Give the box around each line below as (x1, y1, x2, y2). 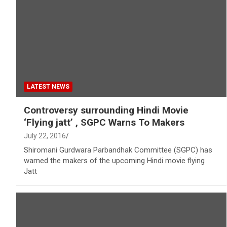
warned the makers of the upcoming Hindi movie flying (24, 156, 205, 165)
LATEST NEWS (27, 83, 69, 90)
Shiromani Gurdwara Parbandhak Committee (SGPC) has (24, 145, 212, 155)
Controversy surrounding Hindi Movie (24, 104, 188, 116)
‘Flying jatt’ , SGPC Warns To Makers (24, 116, 184, 128)
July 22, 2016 (24, 131, 66, 140)
